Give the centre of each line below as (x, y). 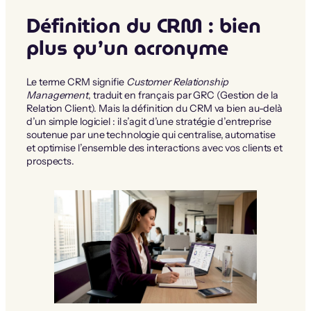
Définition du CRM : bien (144, 25)
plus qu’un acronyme (128, 48)
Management (58, 95)
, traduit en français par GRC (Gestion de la (183, 95)
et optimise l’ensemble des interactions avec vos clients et (155, 148)
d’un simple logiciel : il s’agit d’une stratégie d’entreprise (149, 121)
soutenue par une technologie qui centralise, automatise (151, 134)
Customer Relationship (177, 82)
